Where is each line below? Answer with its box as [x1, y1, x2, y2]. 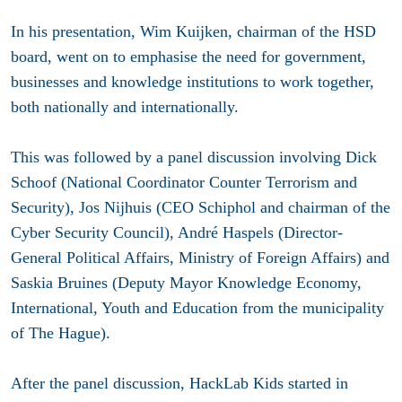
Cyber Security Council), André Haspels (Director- [11, 223, 343, 241]
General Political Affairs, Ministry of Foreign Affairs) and [11, 248, 389, 267]
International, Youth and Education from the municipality [11, 298, 384, 317]
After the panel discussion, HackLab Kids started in [11, 373, 348, 392]
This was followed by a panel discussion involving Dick [11, 147, 377, 166]
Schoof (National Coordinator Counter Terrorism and [11, 172, 357, 191]
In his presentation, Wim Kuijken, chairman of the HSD [11, 22, 376, 40]
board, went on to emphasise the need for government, [11, 47, 366, 66]
